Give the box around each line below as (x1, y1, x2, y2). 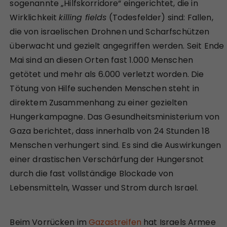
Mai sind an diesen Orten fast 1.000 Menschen (10, 54, 194, 66)
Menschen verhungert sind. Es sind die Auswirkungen (10, 139, 221, 151)
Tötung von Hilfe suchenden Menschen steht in (10, 82, 200, 94)
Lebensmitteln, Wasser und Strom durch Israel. (10, 181, 199, 194)
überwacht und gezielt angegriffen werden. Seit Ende (10, 40, 224, 52)
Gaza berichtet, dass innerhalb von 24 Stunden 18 (10, 125, 210, 137)
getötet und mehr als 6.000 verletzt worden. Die (10, 68, 204, 80)
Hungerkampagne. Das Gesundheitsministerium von (10, 110, 220, 123)
